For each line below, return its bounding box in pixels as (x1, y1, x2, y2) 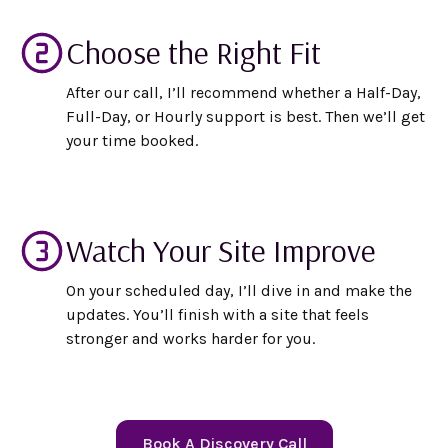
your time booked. (65, 130, 198, 150)
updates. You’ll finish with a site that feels (65, 304, 369, 324)
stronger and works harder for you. (65, 328, 315, 348)
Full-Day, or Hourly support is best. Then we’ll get (65, 106, 425, 126)
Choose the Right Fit (65, 31, 321, 72)
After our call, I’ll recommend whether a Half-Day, (65, 82, 421, 102)
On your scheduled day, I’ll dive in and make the (65, 280, 412, 300)
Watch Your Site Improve (65, 229, 376, 270)
